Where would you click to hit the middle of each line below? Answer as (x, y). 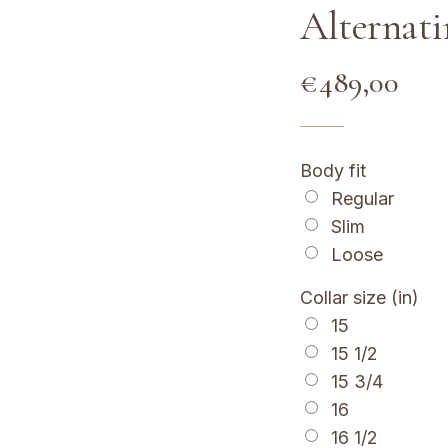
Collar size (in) (360, 298)
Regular (363, 199)
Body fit (333, 171)
